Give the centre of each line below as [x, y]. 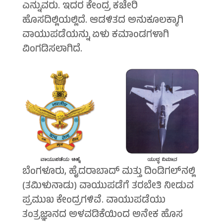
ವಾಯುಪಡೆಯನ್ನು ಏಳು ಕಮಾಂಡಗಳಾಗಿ [95, 36]
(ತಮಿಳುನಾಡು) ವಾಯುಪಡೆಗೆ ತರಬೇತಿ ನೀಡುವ [108, 187]
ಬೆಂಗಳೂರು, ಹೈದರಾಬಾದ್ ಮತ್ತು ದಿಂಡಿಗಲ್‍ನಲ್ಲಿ [109, 172]
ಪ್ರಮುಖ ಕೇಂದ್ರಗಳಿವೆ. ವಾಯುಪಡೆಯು [94, 201]
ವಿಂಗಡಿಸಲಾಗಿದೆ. [52, 50]
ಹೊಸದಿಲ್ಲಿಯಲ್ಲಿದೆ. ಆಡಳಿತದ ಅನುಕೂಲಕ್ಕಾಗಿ [103, 21]
